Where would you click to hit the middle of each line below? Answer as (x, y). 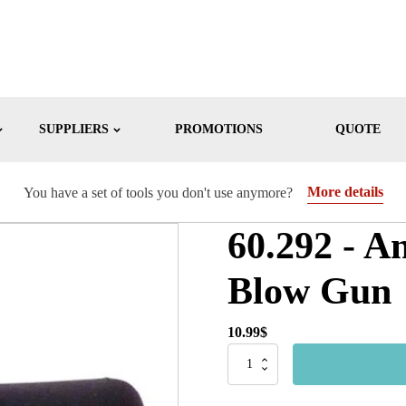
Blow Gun (309, 291)
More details (345, 192)
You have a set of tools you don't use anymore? (158, 192)
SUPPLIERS (73, 129)
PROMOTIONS (218, 129)
